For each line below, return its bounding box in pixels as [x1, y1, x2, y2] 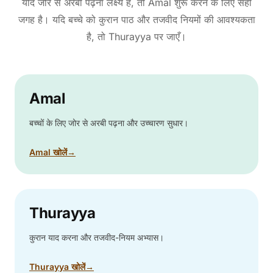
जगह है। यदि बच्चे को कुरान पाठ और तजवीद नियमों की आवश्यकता [18, 13, 255, 26]
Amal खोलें [29, 146, 67, 157]
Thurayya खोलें [29, 261, 85, 272]
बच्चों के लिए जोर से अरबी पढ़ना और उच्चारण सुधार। [29, 117, 188, 128]
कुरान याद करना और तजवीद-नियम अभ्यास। [29, 232, 164, 243]
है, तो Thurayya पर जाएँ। [87, 30, 186, 43]
